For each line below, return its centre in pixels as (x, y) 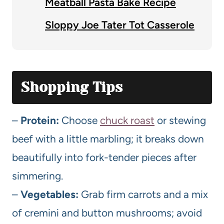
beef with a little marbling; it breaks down (108, 138)
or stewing (180, 120)
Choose (79, 120)
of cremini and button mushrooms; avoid (107, 212)
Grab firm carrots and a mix (143, 194)
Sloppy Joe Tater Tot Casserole (120, 24)
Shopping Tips (72, 87)
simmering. (37, 175)
